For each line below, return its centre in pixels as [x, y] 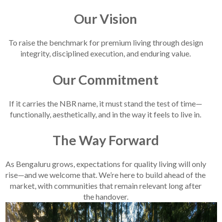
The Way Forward [106, 140]
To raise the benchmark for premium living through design [106, 43]
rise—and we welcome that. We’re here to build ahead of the [106, 174]
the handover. [106, 196]
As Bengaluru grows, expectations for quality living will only [106, 164]
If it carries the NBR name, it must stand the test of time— [106, 103]
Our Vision [106, 19]
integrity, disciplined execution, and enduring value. [106, 54]
